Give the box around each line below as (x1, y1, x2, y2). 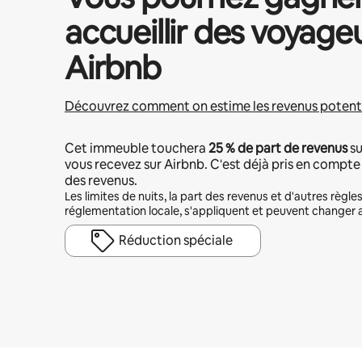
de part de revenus (235, 140, 347, 157)
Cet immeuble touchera (65, 140, 208, 157)
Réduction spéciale (119, 232, 233, 249)
